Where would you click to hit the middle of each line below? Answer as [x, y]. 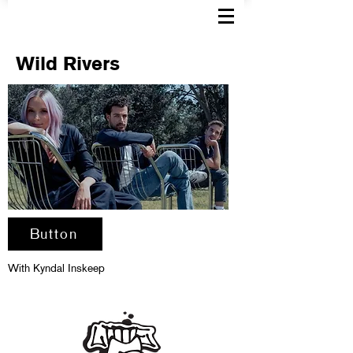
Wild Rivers [68, 63]
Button [54, 234]
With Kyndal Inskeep [56, 268]
